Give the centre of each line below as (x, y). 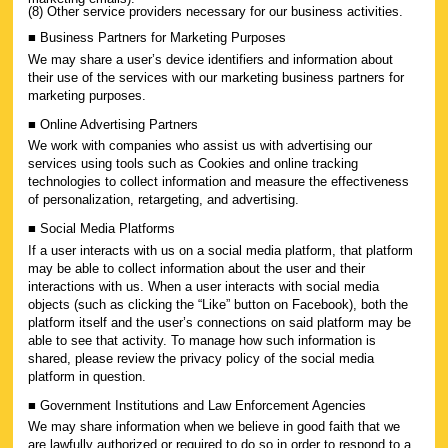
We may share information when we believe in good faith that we (214, 426)
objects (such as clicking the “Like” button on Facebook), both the (218, 304)
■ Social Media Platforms (101, 228)
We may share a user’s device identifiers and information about (210, 59)
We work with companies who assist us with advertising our (200, 145)
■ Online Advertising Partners (113, 124)
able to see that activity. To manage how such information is (202, 340)
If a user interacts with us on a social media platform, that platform (220, 250)
